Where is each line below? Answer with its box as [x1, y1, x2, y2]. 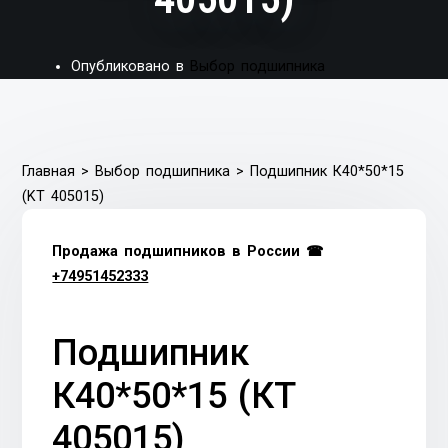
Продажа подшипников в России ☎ [52, 242, 324, 260]
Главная [22, 162, 76, 180]
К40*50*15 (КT [52, 375, 296, 418]
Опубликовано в [71, 57, 191, 75]
